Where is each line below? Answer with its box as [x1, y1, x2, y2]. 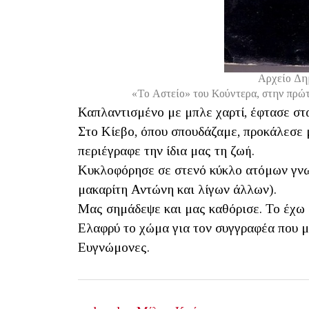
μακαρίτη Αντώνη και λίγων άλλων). [78, 181, 277, 197]
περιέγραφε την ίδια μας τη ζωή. [78, 143, 255, 158]
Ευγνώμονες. [78, 239, 150, 255]
